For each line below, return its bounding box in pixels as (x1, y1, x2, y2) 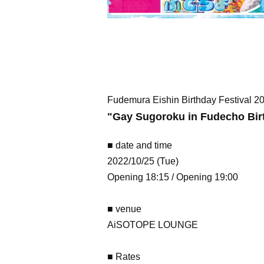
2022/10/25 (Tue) (107, 156, 179, 166)
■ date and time (107, 140, 172, 150)
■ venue (107, 204, 141, 214)
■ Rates (107, 252, 140, 262)
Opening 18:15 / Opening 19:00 (107, 172, 238, 182)
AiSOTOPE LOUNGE (107, 220, 198, 230)
